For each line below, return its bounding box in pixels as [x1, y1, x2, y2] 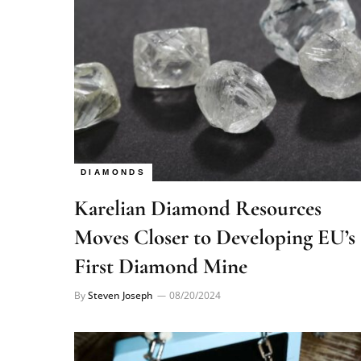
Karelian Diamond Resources [74, 172, 322, 199]
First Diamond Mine [74, 230, 247, 257]
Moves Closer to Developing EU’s [74, 201, 355, 228]
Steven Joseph [88, 266, 153, 280]
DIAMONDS [81, 145, 147, 154]
